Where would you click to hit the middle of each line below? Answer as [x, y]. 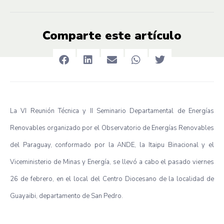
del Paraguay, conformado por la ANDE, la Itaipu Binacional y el [112, 145]
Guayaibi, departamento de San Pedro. [66, 196]
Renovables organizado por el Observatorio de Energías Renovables [112, 128]
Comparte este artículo [112, 35]
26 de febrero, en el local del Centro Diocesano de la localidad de [112, 179]
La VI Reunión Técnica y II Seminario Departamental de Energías [112, 111]
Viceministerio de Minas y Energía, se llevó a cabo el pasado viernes [112, 162]
